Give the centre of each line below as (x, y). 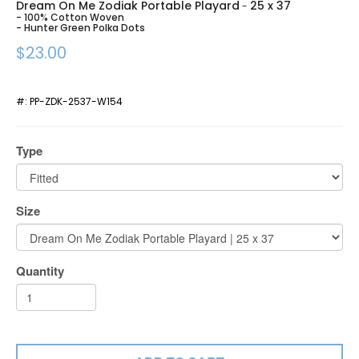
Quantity (40, 271)
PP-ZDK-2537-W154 (76, 101)
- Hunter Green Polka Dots (81, 28)
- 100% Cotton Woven (70, 17)
